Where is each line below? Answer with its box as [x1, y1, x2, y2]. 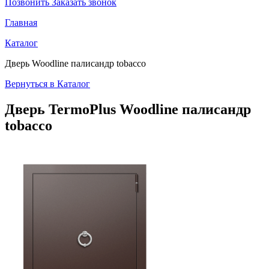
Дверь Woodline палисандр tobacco [5, 58, 146, 68]
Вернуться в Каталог [5, 79, 90, 89]
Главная [5, 17, 37, 28]
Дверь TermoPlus [5, 101, 116, 117]
